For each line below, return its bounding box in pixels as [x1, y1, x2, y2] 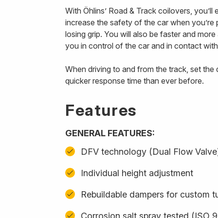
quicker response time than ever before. [65, 76, 204, 86]
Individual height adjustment [81, 167, 193, 178]
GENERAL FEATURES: [65, 128, 155, 138]
